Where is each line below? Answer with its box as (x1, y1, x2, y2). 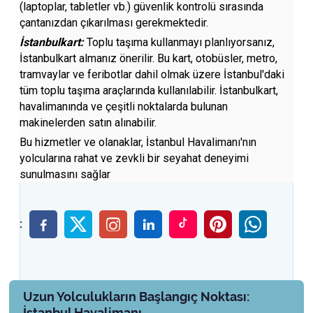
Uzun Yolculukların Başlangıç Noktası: (23, 289, 250, 304)
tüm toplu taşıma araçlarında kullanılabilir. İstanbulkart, (20, 84, 279, 97)
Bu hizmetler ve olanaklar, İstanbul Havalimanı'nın (20, 136, 257, 149)
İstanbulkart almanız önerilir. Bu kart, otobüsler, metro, (20, 52, 278, 65)
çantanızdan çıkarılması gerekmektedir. (20, 16, 209, 29)
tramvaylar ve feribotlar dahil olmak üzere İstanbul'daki (20, 68, 285, 81)
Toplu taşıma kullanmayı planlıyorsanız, (87, 36, 275, 49)
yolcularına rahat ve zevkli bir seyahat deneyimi (20, 152, 249, 165)
